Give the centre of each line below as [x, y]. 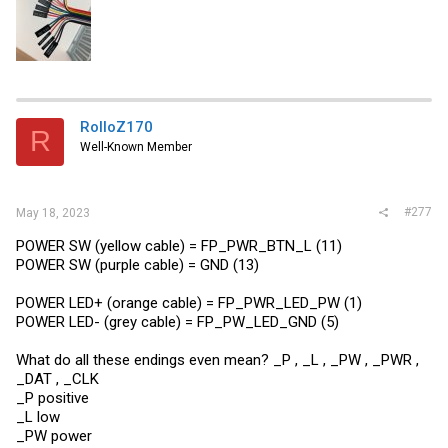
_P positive [52, 398]
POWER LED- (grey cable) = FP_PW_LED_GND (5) [177, 322]
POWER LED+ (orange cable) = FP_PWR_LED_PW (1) [189, 303]
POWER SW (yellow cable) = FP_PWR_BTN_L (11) [179, 246]
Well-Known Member [136, 146]
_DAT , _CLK [57, 379]
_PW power [54, 436]
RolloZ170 [116, 126]
